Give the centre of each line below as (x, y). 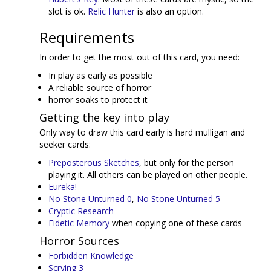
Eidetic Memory (79, 223)
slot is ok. (68, 11)
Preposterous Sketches (94, 162)
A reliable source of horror (100, 87)
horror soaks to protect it (98, 100)
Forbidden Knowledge (91, 256)
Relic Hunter (111, 11)
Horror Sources (79, 241)
